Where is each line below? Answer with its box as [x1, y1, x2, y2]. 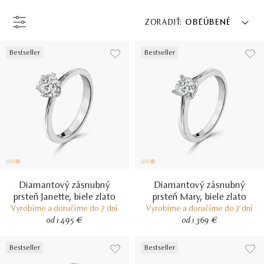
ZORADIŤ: [144, 19, 183, 27]
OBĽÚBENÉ [185, 19, 231, 27]
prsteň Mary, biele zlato [153, 193, 246, 202]
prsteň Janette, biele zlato [14, 193, 115, 202]
